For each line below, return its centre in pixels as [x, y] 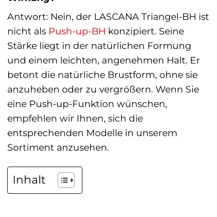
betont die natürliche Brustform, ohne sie [102, 75]
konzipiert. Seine [145, 31]
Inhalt [29, 180]
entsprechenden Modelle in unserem [92, 133]
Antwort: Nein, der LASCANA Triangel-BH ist [108, 17]
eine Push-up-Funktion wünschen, [87, 104]
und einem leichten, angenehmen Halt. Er [104, 60]
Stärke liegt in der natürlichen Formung [99, 46]
